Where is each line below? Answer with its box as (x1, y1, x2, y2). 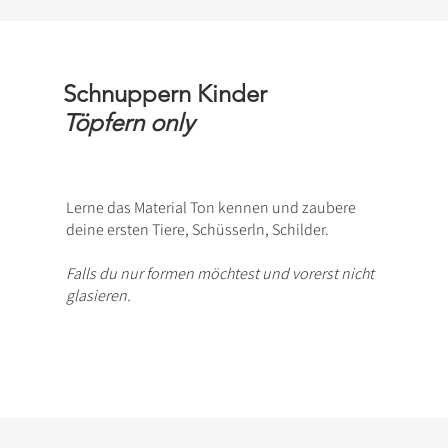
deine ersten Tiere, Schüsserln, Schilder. (65, 219, 329, 240)
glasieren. (65, 285, 131, 306)
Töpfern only (62, 108, 194, 137)
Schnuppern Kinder (62, 79, 267, 108)
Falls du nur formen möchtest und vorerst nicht (65, 263, 374, 284)
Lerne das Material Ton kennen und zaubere (65, 197, 356, 218)
